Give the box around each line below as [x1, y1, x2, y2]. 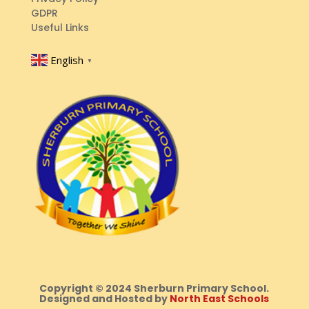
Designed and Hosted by [39, 292, 170, 306]
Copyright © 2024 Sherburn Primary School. [39, 281, 270, 296]
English [50, 52, 83, 67]
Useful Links [30, 21, 89, 35]
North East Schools [170, 292, 270, 306]
